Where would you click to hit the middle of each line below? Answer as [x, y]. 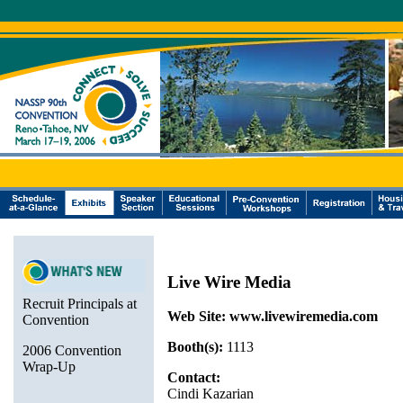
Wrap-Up [49, 367]
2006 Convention [72, 350]
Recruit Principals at [80, 304]
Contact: [194, 378]
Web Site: [197, 317]
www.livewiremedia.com [304, 317]
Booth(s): [195, 347]
